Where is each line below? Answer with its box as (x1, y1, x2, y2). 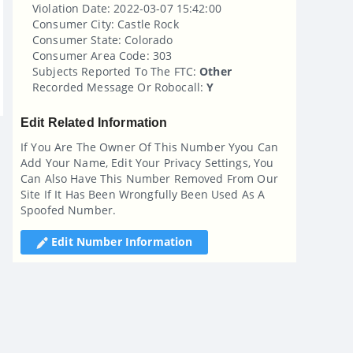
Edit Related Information (20, 115, 168, 129)
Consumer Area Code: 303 (32, 47, 173, 63)
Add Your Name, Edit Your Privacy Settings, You (20, 154, 274, 170)
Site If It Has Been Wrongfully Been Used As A (20, 186, 266, 202)
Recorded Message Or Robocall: (32, 79, 207, 95)
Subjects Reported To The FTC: (32, 63, 200, 79)
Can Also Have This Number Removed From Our (20, 170, 278, 186)
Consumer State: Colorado (32, 32, 173, 47)
